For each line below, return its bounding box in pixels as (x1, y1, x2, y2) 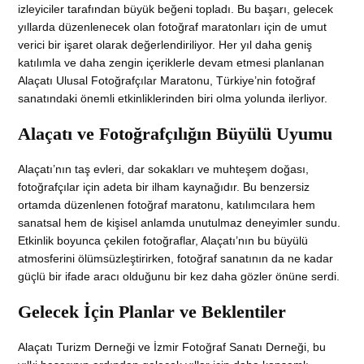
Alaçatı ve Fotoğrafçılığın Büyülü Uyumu (18, 123, 333, 145)
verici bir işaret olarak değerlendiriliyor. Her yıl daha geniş (18, 38, 313, 52)
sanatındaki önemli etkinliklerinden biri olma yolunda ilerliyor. (18, 92, 328, 106)
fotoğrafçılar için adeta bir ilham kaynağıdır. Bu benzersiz (18, 180, 310, 194)
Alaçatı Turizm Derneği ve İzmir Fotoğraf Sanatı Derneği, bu (18, 340, 327, 354)
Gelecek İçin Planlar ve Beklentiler (18, 301, 287, 323)
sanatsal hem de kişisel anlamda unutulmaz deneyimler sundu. (18, 216, 341, 230)
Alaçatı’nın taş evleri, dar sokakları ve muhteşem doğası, (18, 162, 310, 176)
